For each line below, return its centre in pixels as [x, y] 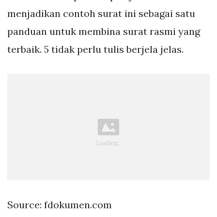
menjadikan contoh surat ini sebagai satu [101, 13]
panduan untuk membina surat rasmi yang [104, 31]
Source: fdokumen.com [60, 205]
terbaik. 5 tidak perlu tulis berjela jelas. [95, 49]
